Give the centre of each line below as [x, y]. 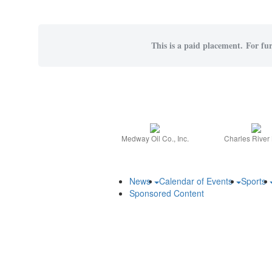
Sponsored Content [167, 193]
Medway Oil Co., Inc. [155, 138]
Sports [255, 181]
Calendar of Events [197, 181]
